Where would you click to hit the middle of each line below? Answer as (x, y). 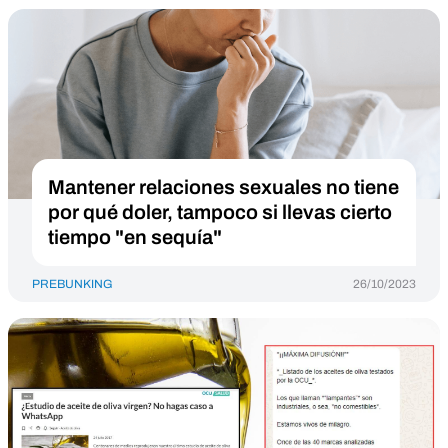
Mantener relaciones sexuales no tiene (223, 187)
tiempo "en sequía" (135, 237)
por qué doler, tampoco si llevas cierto (220, 212)
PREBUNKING (72, 284)
